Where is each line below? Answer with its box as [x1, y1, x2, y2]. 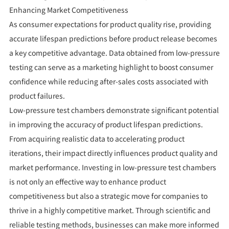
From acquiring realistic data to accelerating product [9, 133, 185, 144]
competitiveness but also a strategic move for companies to [9, 190, 208, 201]
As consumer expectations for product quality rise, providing [9, 18, 211, 29]
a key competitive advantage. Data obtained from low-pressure [9, 47, 220, 58]
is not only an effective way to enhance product [9, 176, 166, 187]
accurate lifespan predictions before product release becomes [9, 33, 217, 43]
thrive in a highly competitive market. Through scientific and [9, 204, 211, 215]
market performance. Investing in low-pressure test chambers [9, 162, 216, 172]
